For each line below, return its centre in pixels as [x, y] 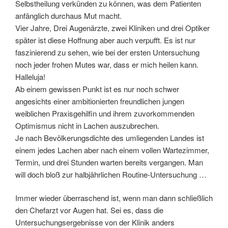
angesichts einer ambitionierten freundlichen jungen [100, 101]
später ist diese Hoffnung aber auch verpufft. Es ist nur [105, 40]
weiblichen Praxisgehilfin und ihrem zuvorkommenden [105, 113]
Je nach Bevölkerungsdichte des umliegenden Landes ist [110, 137]
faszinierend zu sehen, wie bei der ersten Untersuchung [107, 52]
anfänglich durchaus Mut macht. [68, 15]
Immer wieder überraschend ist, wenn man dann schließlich [114, 198]
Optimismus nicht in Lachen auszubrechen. [87, 125]
